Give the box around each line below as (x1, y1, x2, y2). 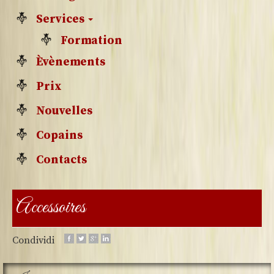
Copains (36, 128, 83, 143)
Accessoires (16, 195, 86, 220)
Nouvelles (36, 103, 92, 118)
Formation (61, 33, 122, 48)
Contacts (36, 152, 87, 167)
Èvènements (36, 54, 105, 69)
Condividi (12, 234, 54, 246)
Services (36, 12, 87, 26)
